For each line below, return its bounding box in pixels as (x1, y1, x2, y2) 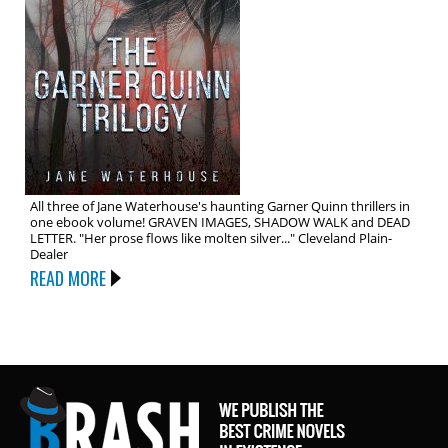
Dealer (30, 245, 68, 263)
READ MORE (30, 265, 106, 291)
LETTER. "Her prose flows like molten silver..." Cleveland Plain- (30, 229, 392, 247)
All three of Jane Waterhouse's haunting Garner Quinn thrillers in (30, 197, 410, 215)
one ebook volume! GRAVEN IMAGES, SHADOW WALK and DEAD (30, 213, 410, 231)
